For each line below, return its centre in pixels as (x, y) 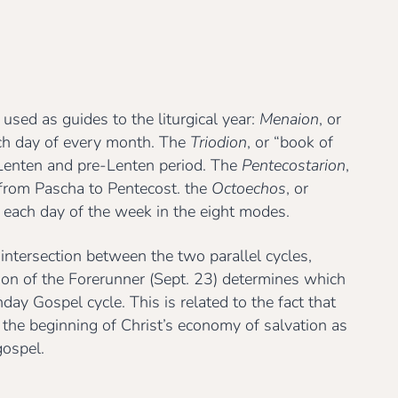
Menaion (289, 119)
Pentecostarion (294, 166)
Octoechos (249, 189)
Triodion (219, 143)
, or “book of (290, 143)
